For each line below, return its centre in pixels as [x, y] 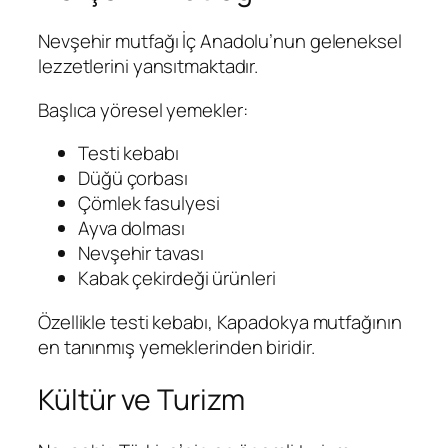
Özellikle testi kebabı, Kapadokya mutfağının [220, 321]
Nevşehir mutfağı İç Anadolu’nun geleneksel [220, 41]
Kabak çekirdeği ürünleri [177, 278]
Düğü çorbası [133, 178]
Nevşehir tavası [141, 253]
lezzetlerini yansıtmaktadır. [148, 66]
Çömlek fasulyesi [149, 203]
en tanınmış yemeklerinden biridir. [176, 346]
